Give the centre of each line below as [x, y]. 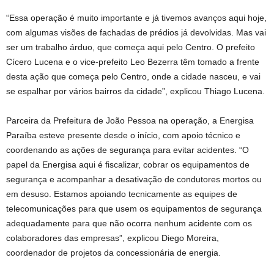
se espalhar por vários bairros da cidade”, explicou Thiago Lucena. [135, 91]
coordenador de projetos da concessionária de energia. [113, 253]
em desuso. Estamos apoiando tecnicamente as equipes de [122, 194]
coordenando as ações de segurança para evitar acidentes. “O [128, 150]
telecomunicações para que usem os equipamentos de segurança [134, 209]
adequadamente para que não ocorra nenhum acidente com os [129, 224]
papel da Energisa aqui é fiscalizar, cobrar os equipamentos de [128, 165]
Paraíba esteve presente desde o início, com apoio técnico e [123, 135]
